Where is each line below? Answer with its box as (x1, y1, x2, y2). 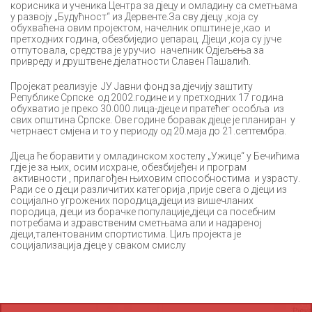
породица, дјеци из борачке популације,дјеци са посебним (10, 205, 276, 217)
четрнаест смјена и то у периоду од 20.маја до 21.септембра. (10, 125, 286, 136)
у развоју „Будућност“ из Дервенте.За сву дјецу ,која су (10, 10, 258, 22)
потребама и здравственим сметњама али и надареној (10, 217, 262, 228)
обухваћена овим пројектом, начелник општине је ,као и (10, 22, 270, 33)
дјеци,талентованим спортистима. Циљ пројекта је (10, 228, 241, 240)
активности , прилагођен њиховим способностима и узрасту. (10, 172, 300, 184)
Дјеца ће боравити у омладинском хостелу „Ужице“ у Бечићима (10, 150, 299, 162)
